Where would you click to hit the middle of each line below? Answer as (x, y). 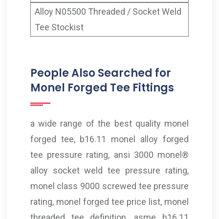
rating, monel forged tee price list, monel (109, 202)
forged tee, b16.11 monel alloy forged (109, 139)
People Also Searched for (100, 73)
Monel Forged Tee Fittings (102, 88)
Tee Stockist (59, 27)
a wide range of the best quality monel (109, 124)
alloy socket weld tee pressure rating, (109, 171)
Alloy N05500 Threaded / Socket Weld (108, 12)
